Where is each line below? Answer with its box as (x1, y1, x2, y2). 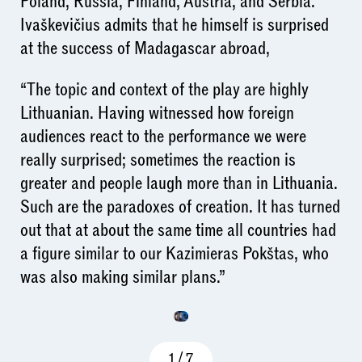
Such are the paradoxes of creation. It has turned (19, 195, 340, 220)
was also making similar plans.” (19, 265, 225, 290)
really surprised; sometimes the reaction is (19, 148, 296, 173)
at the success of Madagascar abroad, (19, 36, 270, 61)
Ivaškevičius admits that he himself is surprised (19, 12, 329, 37)
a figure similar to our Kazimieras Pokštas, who (19, 242, 329, 267)
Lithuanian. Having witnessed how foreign (19, 101, 294, 126)
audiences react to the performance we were (19, 124, 306, 149)
